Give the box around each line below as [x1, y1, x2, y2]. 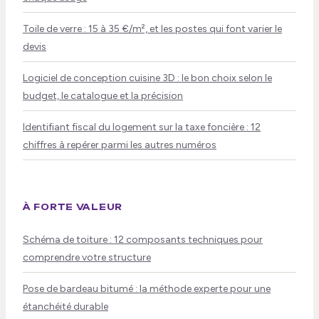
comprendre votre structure [23, 251, 151, 264]
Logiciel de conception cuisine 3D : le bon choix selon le [23, 72, 272, 85]
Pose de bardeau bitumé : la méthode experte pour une [23, 283, 271, 296]
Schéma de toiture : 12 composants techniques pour [23, 234, 263, 246]
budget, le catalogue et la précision [23, 90, 183, 103]
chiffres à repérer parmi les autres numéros [23, 139, 216, 152]
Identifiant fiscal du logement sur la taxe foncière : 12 [23, 121, 261, 134]
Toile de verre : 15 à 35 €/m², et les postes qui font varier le [23, 23, 282, 36]
